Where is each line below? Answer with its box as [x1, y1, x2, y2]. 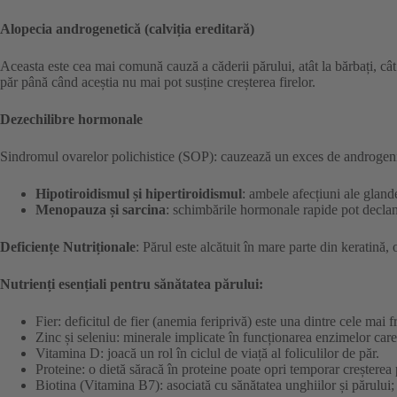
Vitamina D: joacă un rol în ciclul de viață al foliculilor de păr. [35, 346, 379, 362]
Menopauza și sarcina [35, 202, 166, 218]
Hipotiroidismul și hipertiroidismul [35, 186, 242, 202]
